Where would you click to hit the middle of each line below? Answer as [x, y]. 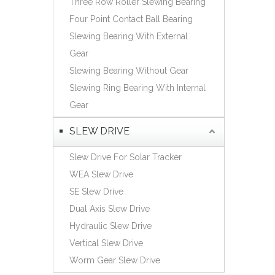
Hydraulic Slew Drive [110, 226]
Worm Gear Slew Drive [115, 260]
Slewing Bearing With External [129, 36]
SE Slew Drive [96, 192]
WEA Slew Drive [101, 174]
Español [205, 9]
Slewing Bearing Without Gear [129, 71]
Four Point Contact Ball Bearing [131, 19]
